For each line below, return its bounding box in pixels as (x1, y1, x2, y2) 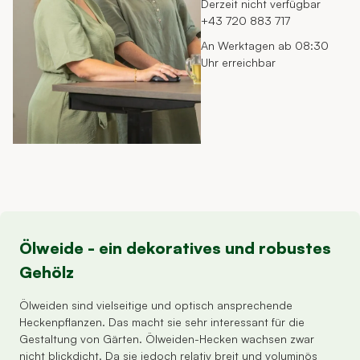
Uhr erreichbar (201, 55, 276, 69)
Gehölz (19, 262, 74, 283)
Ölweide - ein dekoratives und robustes (19, 238, 331, 259)
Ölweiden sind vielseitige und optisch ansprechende (19, 298, 292, 313)
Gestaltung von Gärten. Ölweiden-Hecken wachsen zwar (19, 332, 314, 346)
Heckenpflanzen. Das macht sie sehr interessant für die (19, 315, 305, 329)
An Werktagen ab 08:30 (201, 39, 329, 52)
